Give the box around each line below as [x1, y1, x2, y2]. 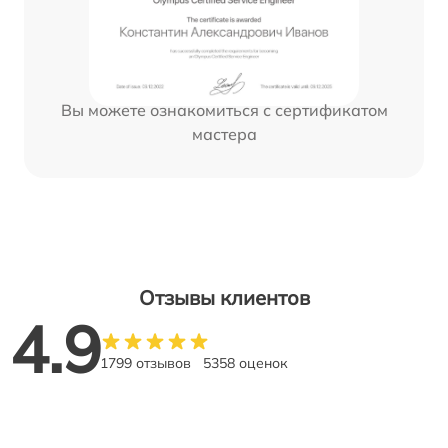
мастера [191, 124, 257, 145]
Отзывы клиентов [138, 285, 310, 311]
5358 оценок [203, 354, 288, 373]
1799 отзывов [100, 354, 191, 373]
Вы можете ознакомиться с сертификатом [60, 100, 388, 121]
